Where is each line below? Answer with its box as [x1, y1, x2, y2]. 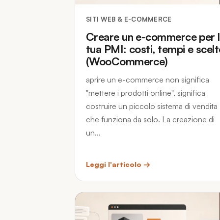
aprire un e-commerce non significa [86, 75, 209, 84]
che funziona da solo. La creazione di [86, 114, 215, 124]
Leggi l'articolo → [86, 160, 150, 168]
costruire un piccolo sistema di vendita [86, 101, 218, 111]
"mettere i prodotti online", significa [86, 88, 205, 98]
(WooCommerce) [86, 55, 168, 68]
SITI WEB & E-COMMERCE [86, 15, 172, 23]
